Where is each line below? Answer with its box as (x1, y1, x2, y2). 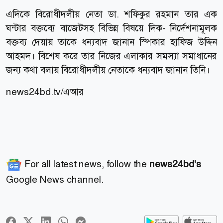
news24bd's (149, 157, 201, 170)
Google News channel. (6, 173, 104, 186)
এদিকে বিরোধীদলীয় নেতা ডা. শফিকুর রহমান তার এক (6, 7, 217, 20)
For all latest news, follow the (22, 157, 149, 170)
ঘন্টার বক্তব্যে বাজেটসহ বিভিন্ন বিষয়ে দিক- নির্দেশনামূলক (6, 21, 217, 34)
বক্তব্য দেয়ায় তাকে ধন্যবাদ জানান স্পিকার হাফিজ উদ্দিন (6, 35, 217, 48)
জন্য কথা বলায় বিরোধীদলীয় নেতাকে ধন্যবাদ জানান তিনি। (6, 63, 210, 76)
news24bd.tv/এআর (6, 85, 84, 98)
